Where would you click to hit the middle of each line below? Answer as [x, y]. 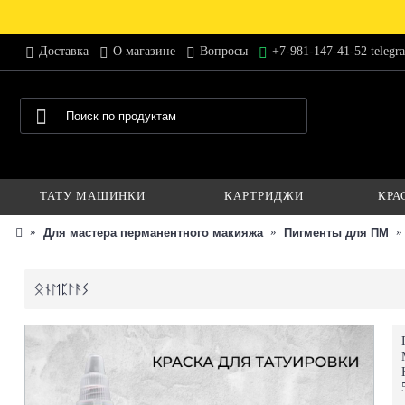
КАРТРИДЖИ [264, 196]
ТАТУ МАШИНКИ [92, 196]
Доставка [64, 52]
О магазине [144, 52]
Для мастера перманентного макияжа [153, 232]
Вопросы [224, 52]
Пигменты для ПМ [336, 232]
